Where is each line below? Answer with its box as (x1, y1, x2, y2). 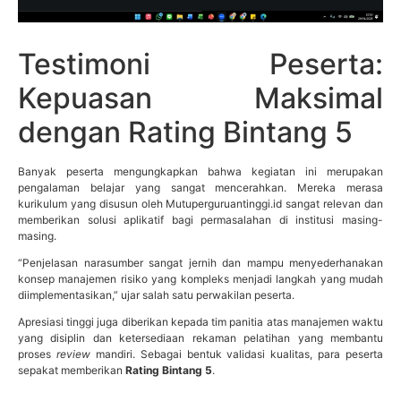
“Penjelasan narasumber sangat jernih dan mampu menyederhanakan (18, 256, 383, 270)
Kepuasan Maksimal (18, 81, 383, 116)
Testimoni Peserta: (18, 47, 383, 82)
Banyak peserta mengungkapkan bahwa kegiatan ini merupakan (18, 165, 383, 179)
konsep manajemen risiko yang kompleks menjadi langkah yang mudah (18, 272, 383, 286)
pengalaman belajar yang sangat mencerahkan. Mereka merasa (18, 181, 383, 195)
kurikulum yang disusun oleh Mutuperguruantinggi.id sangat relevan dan (18, 197, 383, 211)
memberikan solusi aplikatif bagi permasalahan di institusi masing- (18, 213, 383, 227)
